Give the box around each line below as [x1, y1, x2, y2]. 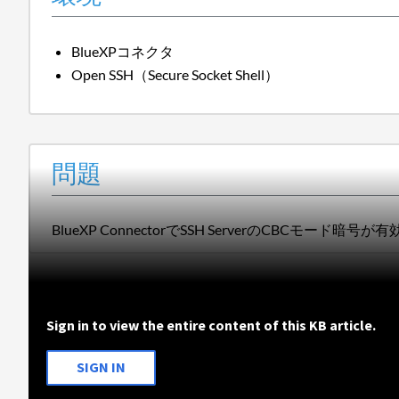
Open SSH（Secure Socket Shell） [71, 65, 280, 83]
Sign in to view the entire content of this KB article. [46, 315, 376, 334]
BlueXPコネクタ [71, 42, 175, 60]
